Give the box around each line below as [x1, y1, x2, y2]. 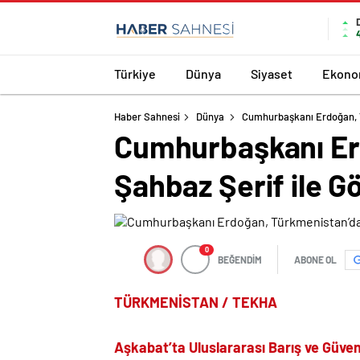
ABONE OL [294, 254, 337, 265]
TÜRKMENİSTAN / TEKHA [114, 293, 277, 311]
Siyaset [251, 65, 292, 81]
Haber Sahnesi [114, 110, 180, 123]
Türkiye [114, 65, 156, 81]
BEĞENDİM [218, 254, 262, 265]
